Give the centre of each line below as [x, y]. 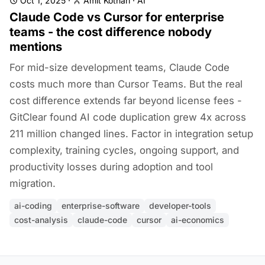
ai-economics [198, 220]
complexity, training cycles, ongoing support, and [124, 150]
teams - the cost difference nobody [111, 32]
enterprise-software [101, 206]
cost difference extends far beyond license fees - [126, 101]
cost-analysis [41, 220]
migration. [33, 183]
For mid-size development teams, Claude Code [119, 67]
